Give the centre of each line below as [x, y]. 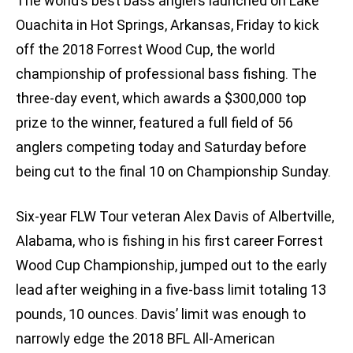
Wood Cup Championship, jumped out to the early [171, 266]
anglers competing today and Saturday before [161, 147]
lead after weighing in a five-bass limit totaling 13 [171, 290]
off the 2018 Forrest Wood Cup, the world [145, 50]
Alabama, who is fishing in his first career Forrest [169, 241]
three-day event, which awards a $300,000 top [161, 98]
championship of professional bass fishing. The [166, 74]
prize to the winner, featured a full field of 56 [154, 123]
